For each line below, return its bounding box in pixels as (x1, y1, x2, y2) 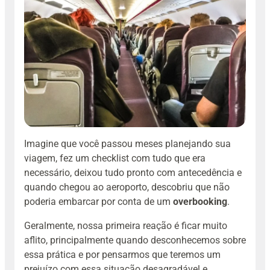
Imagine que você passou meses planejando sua (24, 137, 231, 149)
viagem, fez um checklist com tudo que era (24, 152, 206, 164)
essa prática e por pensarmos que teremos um (24, 248, 221, 260)
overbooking (173, 195, 227, 207)
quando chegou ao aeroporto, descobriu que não (24, 181, 230, 193)
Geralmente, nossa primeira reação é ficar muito (24, 219, 227, 231)
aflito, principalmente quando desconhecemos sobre (24, 234, 246, 246)
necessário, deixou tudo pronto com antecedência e (24, 166, 242, 178)
